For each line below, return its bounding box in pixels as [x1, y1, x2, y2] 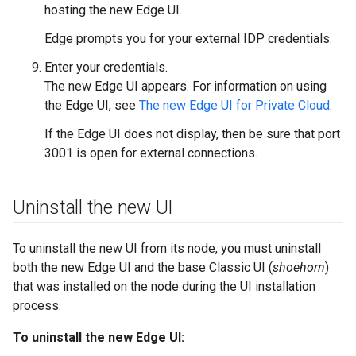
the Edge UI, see [44, 98, 139, 113]
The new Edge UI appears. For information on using [44, 79, 327, 94]
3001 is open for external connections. [44, 145, 257, 161]
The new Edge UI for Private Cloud [139, 98, 330, 113]
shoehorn [273, 260, 325, 275]
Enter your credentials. [44, 60, 168, 75]
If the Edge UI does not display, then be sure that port [44, 126, 340, 141]
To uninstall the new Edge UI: [13, 330, 184, 345]
